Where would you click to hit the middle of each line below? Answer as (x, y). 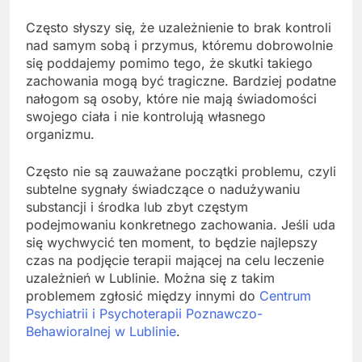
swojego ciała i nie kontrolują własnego (146, 117)
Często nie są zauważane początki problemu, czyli (181, 172)
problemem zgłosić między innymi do (143, 296)
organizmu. (60, 135)
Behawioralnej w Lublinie (101, 332)
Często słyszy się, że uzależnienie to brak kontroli (179, 28)
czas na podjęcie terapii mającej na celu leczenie (175, 261)
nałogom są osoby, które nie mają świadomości (171, 99)
